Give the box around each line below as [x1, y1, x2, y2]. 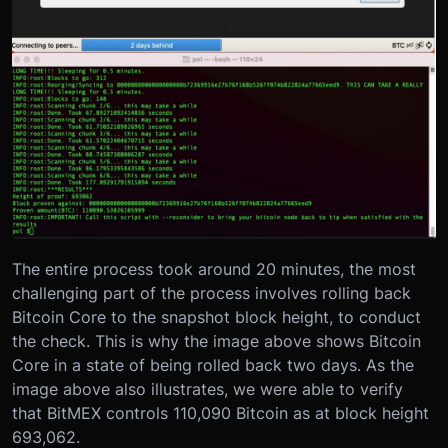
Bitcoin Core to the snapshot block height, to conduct [12, 307, 421, 328]
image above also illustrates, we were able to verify [12, 379, 403, 400]
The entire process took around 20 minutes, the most [12, 259, 416, 280]
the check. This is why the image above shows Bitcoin [12, 331, 421, 352]
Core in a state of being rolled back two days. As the [12, 355, 414, 376]
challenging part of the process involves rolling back [12, 283, 411, 304]
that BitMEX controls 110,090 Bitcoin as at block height [12, 403, 429, 424]
